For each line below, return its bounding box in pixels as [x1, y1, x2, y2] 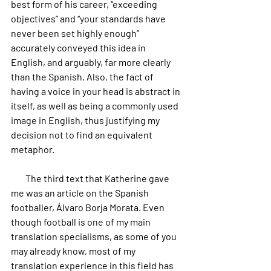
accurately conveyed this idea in [11, 42, 148, 53]
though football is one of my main [11, 216, 152, 227]
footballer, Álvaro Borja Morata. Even [11, 201, 166, 213]
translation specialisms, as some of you [11, 230, 178, 242]
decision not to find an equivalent [11, 129, 154, 140]
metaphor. [11, 143, 54, 155]
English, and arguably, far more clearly [11, 56, 172, 68]
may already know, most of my [11, 245, 137, 256]
